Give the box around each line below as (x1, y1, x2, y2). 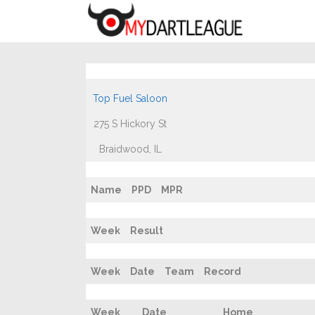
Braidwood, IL (98, 143, 162, 155)
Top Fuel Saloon (93, 93, 167, 104)
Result (130, 225, 163, 236)
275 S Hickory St (94, 118, 167, 129)
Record (204, 266, 241, 277)
